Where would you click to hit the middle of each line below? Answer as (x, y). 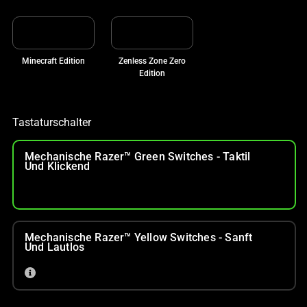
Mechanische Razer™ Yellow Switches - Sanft (139, 237)
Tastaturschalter (52, 122)
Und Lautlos (55, 247)
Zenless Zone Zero (152, 61)
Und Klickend (58, 166)
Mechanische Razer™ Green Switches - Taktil (138, 156)
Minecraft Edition (53, 61)
